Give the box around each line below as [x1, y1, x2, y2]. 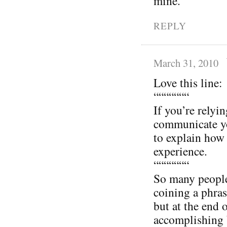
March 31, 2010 [154, 55, 218, 70]
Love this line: [154, 74, 222, 91]
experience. [154, 142, 207, 159]
